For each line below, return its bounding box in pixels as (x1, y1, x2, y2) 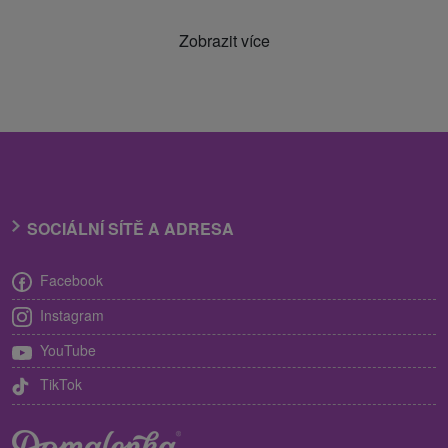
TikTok (40, 373, 82, 394)
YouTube (40, 340, 96, 361)
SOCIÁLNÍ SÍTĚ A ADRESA (27, 216, 234, 240)
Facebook (40, 269, 103, 290)
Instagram (40, 305, 104, 326)
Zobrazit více (178, 28, 270, 52)
